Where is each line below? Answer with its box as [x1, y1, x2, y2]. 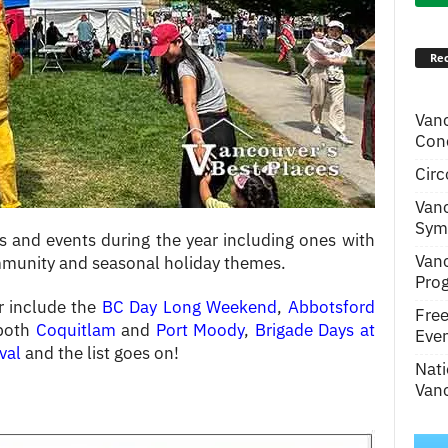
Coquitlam [35, 319, 116, 341]
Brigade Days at [254, 319, 375, 341]
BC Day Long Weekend [101, 296, 278, 318]
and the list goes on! [24, 342, 179, 364]
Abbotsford [287, 296, 375, 318]
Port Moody [155, 319, 244, 341]
